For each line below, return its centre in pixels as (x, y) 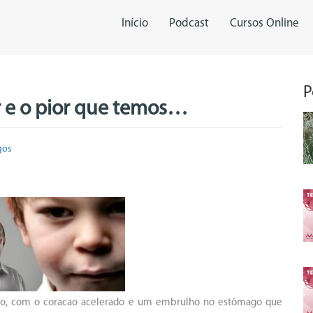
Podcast (189, 23)
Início (135, 23)
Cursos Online (264, 23)
